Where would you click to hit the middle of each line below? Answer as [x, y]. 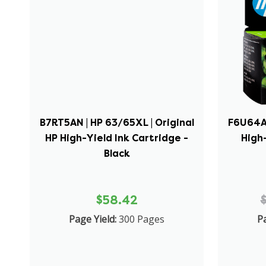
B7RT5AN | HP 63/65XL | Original [117, 122]
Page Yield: [93, 219]
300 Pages [142, 219]
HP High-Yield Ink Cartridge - [117, 138]
